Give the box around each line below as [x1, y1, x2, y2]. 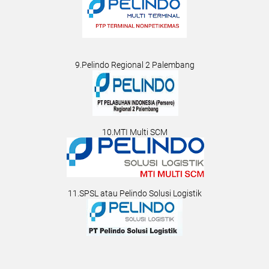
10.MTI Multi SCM [101, 127, 168, 138]
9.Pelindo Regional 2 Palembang [74, 60, 195, 70]
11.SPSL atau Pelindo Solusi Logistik [67, 189, 202, 199]
